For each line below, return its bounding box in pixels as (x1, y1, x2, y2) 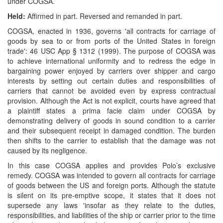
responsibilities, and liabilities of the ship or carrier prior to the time (7, 210, 216, 220)
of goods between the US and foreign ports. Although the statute (7, 180, 216, 190)
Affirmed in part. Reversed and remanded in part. (25, 11, 182, 21)
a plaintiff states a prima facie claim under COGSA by (7, 106, 216, 115)
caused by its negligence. (7, 145, 87, 155)
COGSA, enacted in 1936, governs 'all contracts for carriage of (7, 26, 216, 36)
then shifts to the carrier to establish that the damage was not (7, 135, 216, 145)
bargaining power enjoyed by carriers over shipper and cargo (7, 66, 216, 76)
